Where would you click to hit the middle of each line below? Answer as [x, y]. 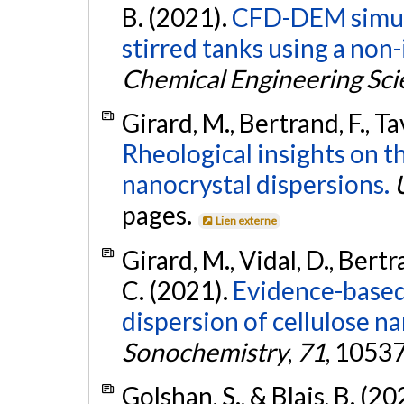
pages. [159, 215]
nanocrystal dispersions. [255, 184]
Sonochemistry [204, 351]
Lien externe [247, 221]
